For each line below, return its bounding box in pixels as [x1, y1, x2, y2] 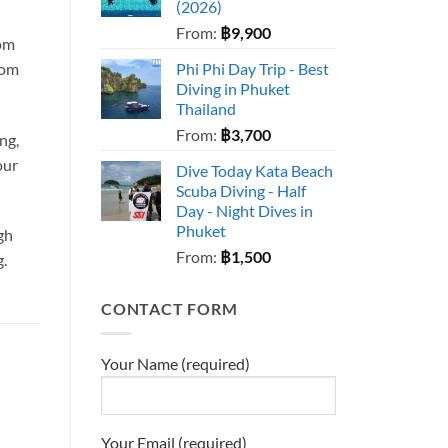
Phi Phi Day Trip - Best [176, 59, 329, 79]
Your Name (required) [101, 353, 250, 373]
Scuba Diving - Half [176, 181, 306, 201]
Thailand [176, 99, 236, 119]
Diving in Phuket [176, 79, 290, 99]
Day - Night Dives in [176, 201, 313, 221]
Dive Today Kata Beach [176, 161, 333, 181]
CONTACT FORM [101, 299, 238, 319]
